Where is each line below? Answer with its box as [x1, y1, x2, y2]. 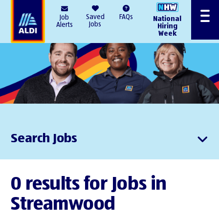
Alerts [56, 21, 73, 28]
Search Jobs [11, 132, 78, 145]
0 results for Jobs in [11, 175, 167, 194]
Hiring [157, 22, 177, 30]
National [153, 15, 182, 22]
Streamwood [11, 195, 115, 214]
